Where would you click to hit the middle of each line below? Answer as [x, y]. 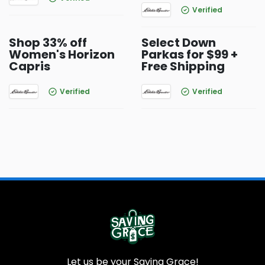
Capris [30, 66]
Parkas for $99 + [190, 54]
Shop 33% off [48, 43]
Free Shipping [183, 66]
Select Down [179, 43]
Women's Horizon [62, 54]
